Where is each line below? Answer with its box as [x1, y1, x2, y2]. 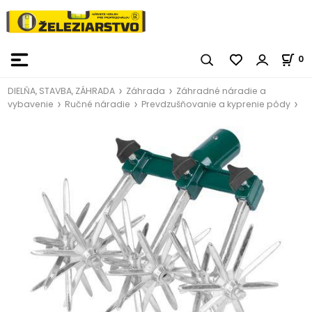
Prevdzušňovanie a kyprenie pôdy [141, 97, 291, 110]
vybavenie [8, 97, 54, 110]
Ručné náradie [65, 97, 131, 110]
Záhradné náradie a [176, 84, 267, 97]
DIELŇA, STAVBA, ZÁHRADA [8, 84, 116, 97]
